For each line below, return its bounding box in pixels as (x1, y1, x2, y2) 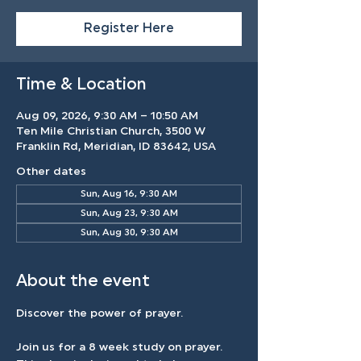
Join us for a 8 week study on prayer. (16, 342, 226, 354)
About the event (16, 274, 150, 290)
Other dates (16, 166, 86, 178)
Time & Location (16, 77, 147, 93)
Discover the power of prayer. (16, 308, 183, 320)
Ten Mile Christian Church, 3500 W (16, 126, 205, 138)
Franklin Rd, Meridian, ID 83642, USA (16, 141, 216, 153)
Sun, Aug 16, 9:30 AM (81, 189, 177, 199)
